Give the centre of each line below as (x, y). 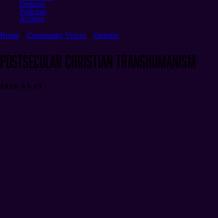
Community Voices (56, 35)
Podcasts (33, 11)
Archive (32, 18)
